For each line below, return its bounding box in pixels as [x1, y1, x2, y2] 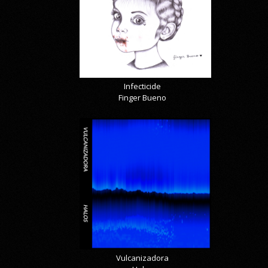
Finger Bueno [118, 92, 167, 103]
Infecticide [124, 81, 162, 92]
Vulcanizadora [116, 252, 169, 264]
